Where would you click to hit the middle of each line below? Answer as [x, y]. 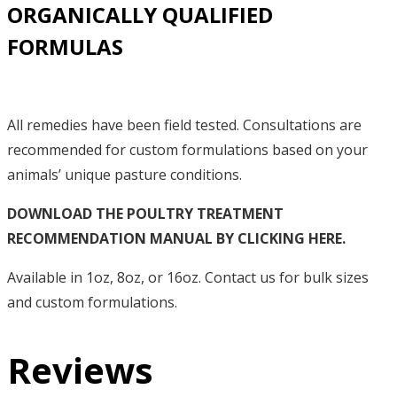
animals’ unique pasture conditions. [125, 174]
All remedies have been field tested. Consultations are [184, 125]
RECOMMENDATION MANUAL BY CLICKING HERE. [176, 238]
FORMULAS [65, 47]
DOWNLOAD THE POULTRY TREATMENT [145, 213]
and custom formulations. [92, 302]
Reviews [80, 370]
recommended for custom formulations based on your [187, 149]
